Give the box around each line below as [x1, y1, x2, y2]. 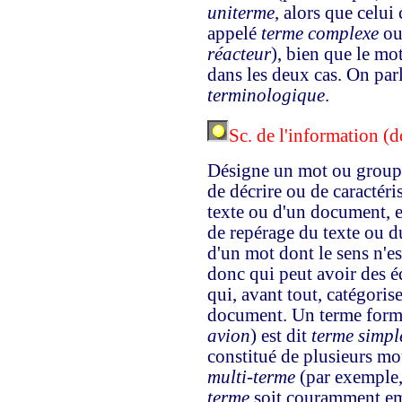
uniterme [206, 3, 275, 22]
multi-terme [206, 367, 295, 387]
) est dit [249, 326, 311, 345]
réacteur [206, 44, 271, 64]
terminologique [206, 85, 325, 105]
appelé [206, 23, 261, 43]
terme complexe [260, 23, 379, 43]
